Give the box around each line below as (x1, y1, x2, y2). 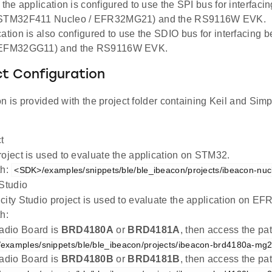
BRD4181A (127, 224, 180, 235)
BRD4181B (127, 253, 180, 264)
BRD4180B (61, 253, 114, 264)
